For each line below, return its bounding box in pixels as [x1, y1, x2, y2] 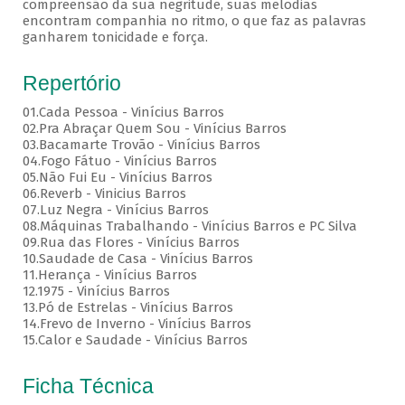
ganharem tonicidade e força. [22, 29, 208, 46]
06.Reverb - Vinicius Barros [22, 185, 190, 202]
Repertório [22, 71, 121, 96]
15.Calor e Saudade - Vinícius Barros [22, 332, 248, 349]
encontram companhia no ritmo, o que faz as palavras [22, 13, 366, 30]
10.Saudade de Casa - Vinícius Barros [22, 250, 257, 268]
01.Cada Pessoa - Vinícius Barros [22, 104, 224, 121]
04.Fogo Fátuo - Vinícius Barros [22, 153, 217, 170]
